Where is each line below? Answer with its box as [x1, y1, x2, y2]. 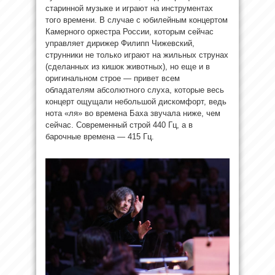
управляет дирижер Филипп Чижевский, [45, 38, 195, 48]
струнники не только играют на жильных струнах [45, 50, 228, 60]
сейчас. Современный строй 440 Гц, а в [45, 120, 193, 130]
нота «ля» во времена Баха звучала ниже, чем [45, 108, 220, 118]
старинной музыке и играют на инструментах [45, 3, 213, 13]
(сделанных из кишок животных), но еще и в [45, 61, 210, 71]
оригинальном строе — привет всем [45, 73, 180, 83]
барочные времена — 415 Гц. [45, 131, 154, 141]
